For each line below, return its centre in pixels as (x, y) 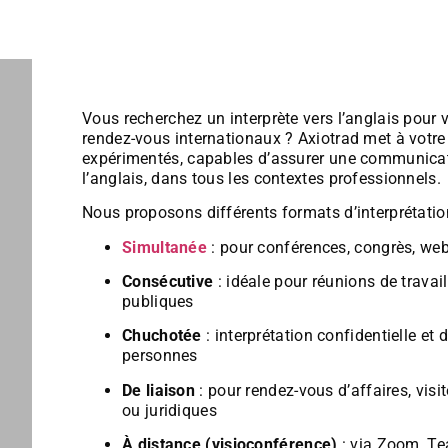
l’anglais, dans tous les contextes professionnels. (261, 178)
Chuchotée (162, 336)
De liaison (158, 390)
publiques (158, 301)
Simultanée (164, 247)
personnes (160, 356)
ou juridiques (169, 410)
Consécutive (168, 281)
